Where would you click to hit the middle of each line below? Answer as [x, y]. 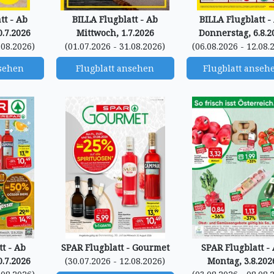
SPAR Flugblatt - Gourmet [115, 247]
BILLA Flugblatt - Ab [115, 19]
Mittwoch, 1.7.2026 [115, 33]
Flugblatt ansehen [115, 68]
